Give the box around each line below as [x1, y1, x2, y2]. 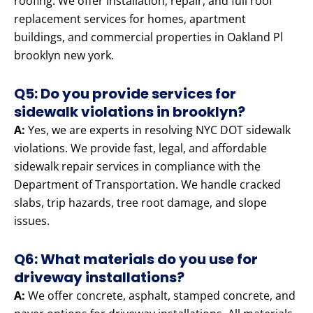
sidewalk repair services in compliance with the [14, 159, 261, 175]
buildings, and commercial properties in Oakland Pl [14, 29, 283, 45]
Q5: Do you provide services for [14, 84, 236, 104]
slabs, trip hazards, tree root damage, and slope [14, 195, 267, 211]
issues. [14, 213, 50, 229]
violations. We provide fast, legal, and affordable [14, 140, 267, 156]
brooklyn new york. [14, 48, 114, 64]
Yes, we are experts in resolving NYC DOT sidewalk [25, 122, 291, 138]
